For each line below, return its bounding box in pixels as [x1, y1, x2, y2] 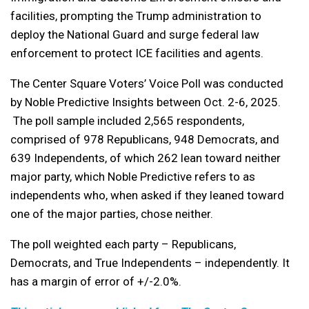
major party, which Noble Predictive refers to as [10, 170, 255, 184]
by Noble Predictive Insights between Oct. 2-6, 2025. [10, 95, 281, 110]
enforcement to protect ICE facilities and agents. [10, 46, 263, 61]
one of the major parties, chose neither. [10, 207, 213, 221]
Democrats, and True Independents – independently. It [10, 256, 290, 270]
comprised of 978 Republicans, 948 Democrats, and [10, 132, 279, 147]
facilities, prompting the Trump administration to [10, 9, 261, 23]
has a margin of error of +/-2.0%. [10, 275, 181, 289]
